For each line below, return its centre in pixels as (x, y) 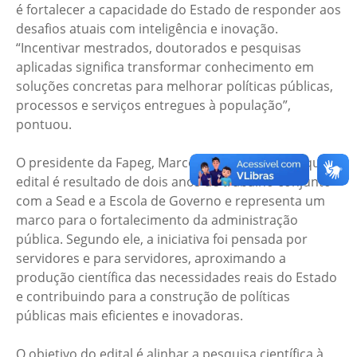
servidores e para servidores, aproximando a (151, 258)
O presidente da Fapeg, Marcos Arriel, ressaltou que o (177, 162)
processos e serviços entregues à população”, (153, 105)
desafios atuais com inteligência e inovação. (147, 28)
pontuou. (44, 124)
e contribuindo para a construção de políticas (153, 296)
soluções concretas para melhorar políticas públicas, (175, 86)
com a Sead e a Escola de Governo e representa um (171, 200)
